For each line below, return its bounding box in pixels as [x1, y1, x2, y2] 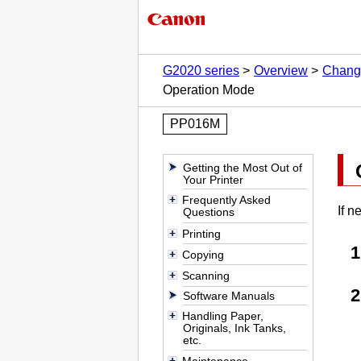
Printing [181, 226, 221, 240]
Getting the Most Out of [183, 161, 303, 175]
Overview [254, 64, 308, 77]
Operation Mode [163, 83, 255, 97]
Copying [181, 247, 224, 261]
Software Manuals [183, 289, 276, 303]
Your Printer [183, 173, 244, 187]
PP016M [170, 117, 220, 131]
